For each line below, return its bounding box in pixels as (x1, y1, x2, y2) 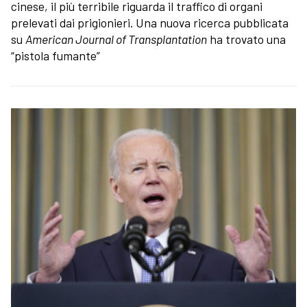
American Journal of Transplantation (25, 31, 207, 47)
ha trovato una (207, 31, 286, 47)
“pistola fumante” (11, 47, 100, 63)
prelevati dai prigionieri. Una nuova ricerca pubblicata (11, 14, 288, 30)
